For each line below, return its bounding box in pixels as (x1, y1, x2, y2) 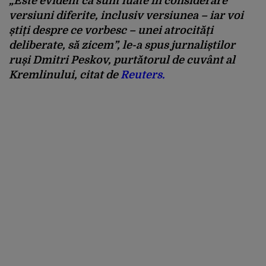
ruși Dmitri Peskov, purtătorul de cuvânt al (9, 53, 235, 66)
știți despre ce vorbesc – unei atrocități (9, 24, 213, 36)
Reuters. (121, 68, 164, 81)
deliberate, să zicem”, (9, 39, 120, 51)
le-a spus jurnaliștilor (120, 39, 235, 51)
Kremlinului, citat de (9, 68, 121, 81)
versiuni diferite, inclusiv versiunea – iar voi (9, 9, 243, 21)
